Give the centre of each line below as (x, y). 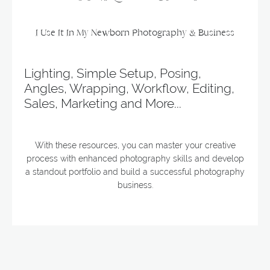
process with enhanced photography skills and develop (135, 158)
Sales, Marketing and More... (103, 103)
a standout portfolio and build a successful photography (135, 171)
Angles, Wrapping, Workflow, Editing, (129, 88)
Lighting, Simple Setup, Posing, (113, 73)
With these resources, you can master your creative (135, 145)
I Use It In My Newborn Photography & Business (135, 32)
